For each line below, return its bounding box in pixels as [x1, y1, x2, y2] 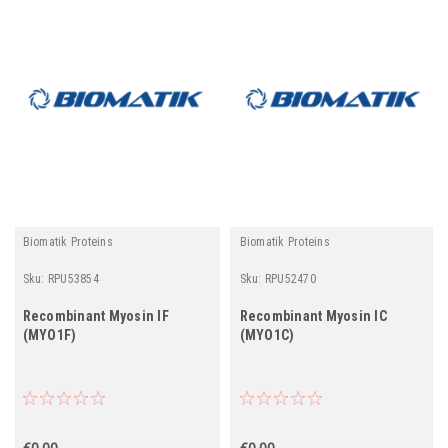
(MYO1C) [239, 326, 295, 343]
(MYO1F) [22, 326, 77, 343]
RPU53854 [47, 271, 99, 286]
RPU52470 [264, 271, 316, 286]
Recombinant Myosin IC [239, 307, 387, 324]
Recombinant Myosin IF [22, 307, 169, 324]
